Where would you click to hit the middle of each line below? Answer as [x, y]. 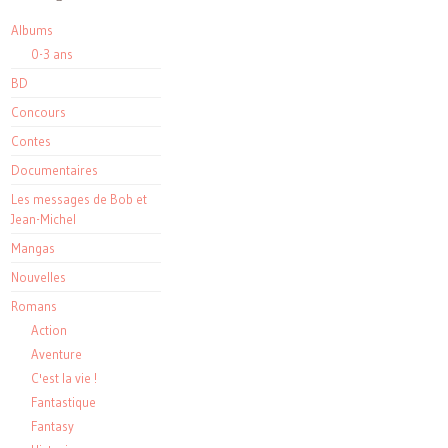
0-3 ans [52, 54]
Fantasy [52, 426]
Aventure [56, 354]
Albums [32, 30]
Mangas [33, 248]
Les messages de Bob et [79, 199]
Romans [34, 306]
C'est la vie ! [64, 378]
